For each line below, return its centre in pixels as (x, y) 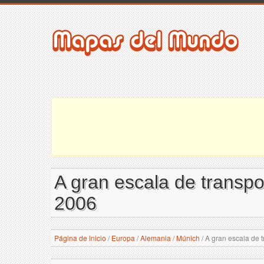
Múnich (188, 238)
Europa (123, 238)
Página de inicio (80, 238)
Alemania (156, 238)
